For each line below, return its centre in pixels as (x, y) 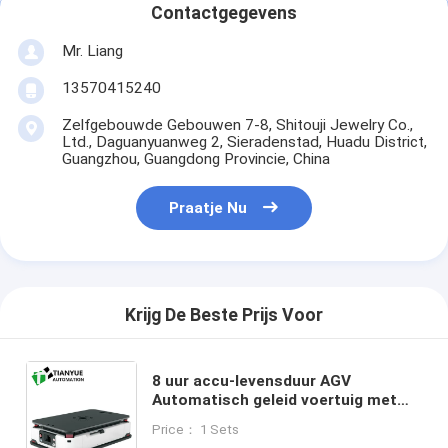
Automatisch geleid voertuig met (275, 400)
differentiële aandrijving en (252, 419)
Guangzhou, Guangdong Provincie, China (195, 159)
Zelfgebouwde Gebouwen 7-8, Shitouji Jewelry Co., (237, 125)
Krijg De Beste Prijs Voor (224, 315)
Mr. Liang (92, 50)
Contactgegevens (224, 13)
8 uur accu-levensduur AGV (252, 381)
